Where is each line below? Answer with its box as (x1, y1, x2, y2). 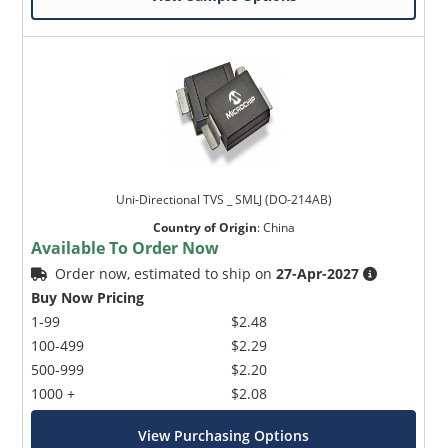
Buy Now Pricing (31, 287, 145, 307)
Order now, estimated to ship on (55, 263, 277, 283)
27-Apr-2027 (276, 263, 360, 283)
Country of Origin (152, 218, 257, 236)
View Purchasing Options (138, 425, 310, 445)
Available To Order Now (31, 236, 220, 259)
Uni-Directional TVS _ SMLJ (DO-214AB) (115, 190, 332, 208)
